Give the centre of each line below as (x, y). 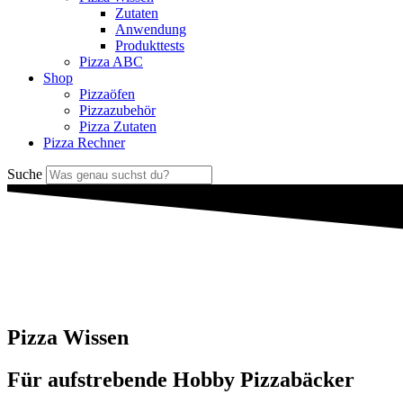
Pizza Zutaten (118, 126)
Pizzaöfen (107, 94)
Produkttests (150, 45)
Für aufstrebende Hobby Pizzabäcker (181, 379)
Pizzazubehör (117, 110)
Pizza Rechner (84, 143)
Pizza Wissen (68, 337)
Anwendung (151, 29)
